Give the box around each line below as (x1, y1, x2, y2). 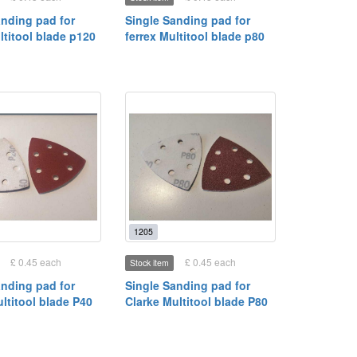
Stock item (129, 257, 169, 269)
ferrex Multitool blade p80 (124, 27, 265, 44)
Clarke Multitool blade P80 (124, 293, 268, 310)
